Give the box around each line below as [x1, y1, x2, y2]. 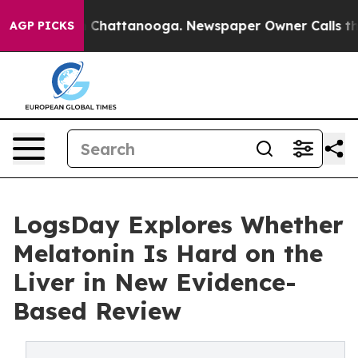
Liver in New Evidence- [13, 267, 296, 297]
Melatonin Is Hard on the [13, 238, 323, 268]
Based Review [13, 296, 181, 326]
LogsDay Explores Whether [13, 209, 344, 240]
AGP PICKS [10, 18, 74, 33]
